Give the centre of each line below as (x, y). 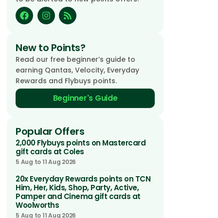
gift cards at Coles (50, 152)
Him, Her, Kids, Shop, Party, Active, (77, 188)
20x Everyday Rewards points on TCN (83, 179)
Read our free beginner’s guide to (75, 59)
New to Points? (50, 48)
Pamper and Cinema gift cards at (78, 196)
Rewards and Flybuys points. (66, 81)
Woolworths (37, 205)
